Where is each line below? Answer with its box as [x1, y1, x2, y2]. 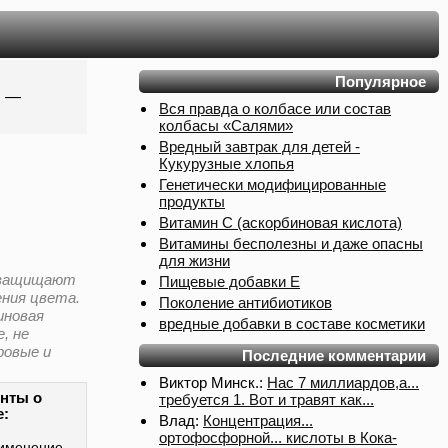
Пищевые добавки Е [159, 273, 300, 290]
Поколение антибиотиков [159, 294, 332, 311]
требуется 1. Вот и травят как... [159, 391, 374, 408]
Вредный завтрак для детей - [159, 138, 360, 155]
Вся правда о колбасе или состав [159, 100, 391, 117]
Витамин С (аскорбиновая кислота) [159, 214, 402, 231]
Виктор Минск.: [159, 374, 267, 391]
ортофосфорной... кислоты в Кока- [159, 429, 397, 446]
